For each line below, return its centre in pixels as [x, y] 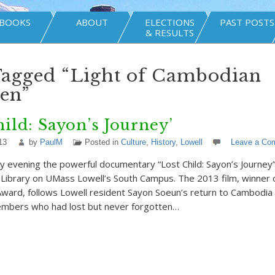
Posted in [103, 142]
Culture [133, 142]
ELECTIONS [169, 22]
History [163, 142]
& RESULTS [169, 33]
